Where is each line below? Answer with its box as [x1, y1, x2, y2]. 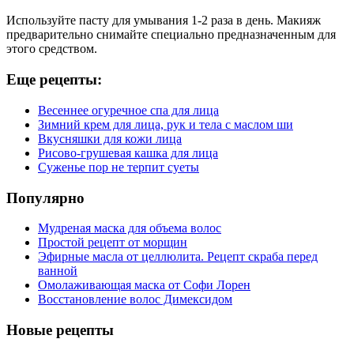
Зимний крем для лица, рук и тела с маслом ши [38, 117, 293, 131]
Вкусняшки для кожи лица [38, 131, 182, 145]
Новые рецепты [6, 322, 114, 339]
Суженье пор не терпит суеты [38, 160, 199, 174]
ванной [38, 264, 77, 278]
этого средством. [6, 42, 97, 56]
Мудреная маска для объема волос [38, 221, 221, 235]
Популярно [6, 189, 85, 206]
